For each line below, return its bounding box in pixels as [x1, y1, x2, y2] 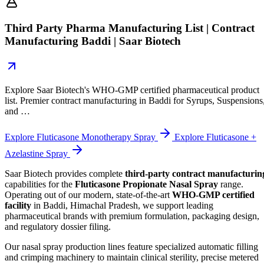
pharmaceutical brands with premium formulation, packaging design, [5, 210, 259, 221]
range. [218, 179, 243, 189]
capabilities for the [5, 179, 75, 189]
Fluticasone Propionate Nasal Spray [75, 179, 218, 189]
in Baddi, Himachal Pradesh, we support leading [31, 200, 213, 210]
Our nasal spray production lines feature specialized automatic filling [5, 241, 258, 252]
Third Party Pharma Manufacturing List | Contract [5, 21, 255, 34]
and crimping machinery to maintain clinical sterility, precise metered [5, 252, 259, 262]
